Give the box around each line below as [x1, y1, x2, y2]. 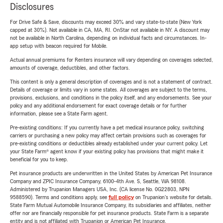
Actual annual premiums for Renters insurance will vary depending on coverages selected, [10, 57, 213, 63]
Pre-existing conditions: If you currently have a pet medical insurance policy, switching [10, 124, 204, 131]
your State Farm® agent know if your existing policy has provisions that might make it [10, 148, 204, 155]
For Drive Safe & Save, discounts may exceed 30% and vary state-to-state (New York [10, 19, 202, 25]
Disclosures [10, 2, 54, 12]
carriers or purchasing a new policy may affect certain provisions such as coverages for [10, 132, 206, 139]
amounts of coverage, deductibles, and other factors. [10, 65, 130, 71]
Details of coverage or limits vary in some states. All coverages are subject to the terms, [10, 87, 207, 93]
